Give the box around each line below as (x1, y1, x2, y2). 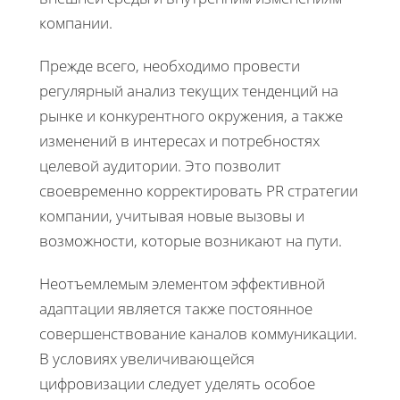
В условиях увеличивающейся (39, 348, 254, 370)
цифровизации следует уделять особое (39, 373, 315, 395)
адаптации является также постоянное (39, 298, 312, 320)
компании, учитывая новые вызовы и (39, 205, 304, 227)
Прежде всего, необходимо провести (39, 55, 300, 77)
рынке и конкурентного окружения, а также (39, 105, 343, 127)
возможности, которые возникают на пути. (39, 230, 342, 252)
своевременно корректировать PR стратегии (39, 180, 358, 202)
